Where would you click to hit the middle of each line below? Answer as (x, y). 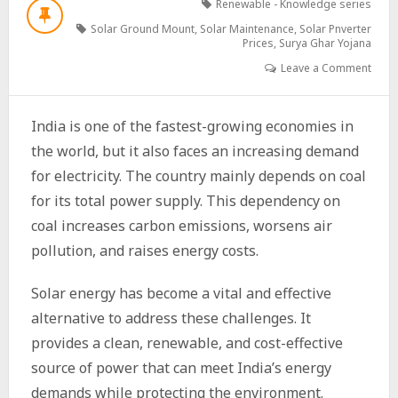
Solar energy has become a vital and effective (181, 293)
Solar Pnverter (336, 29)
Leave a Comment (326, 68)
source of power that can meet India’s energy (181, 368)
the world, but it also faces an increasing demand (195, 151)
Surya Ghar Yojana (326, 43)
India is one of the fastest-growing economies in (192, 126)
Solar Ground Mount (143, 29)
